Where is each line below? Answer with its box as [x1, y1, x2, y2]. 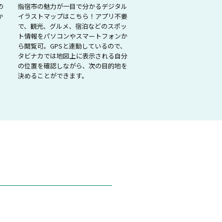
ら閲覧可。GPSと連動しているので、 [18, 41, 126, 51]
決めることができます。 [18, 70, 88, 80]
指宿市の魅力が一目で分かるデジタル [18, 1, 127, 11]
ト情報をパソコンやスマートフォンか [18, 31, 127, 41]
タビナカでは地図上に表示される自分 [18, 51, 127, 60]
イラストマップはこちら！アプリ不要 [18, 11, 127, 21]
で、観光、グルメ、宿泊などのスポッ [18, 21, 127, 31]
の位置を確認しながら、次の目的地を [18, 60, 127, 70]
